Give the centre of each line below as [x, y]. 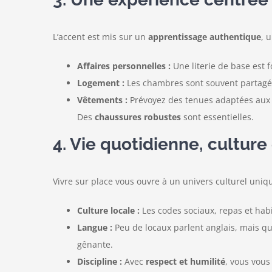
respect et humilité [185, 261]
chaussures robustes [138, 117]
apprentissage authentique [204, 36]
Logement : [100, 83]
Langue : [94, 227]
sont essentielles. [217, 117]
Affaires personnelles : [124, 66]
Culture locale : [108, 210]
